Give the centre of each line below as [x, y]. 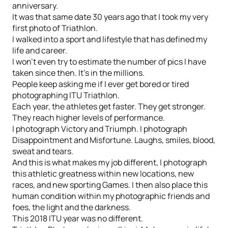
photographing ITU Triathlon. [66, 95]
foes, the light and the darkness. [72, 207]
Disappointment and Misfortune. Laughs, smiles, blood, [114, 140]
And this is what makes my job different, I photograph [110, 162]
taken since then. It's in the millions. [78, 73]
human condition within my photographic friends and [111, 196]
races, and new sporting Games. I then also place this [110, 185]
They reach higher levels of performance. [89, 118]
